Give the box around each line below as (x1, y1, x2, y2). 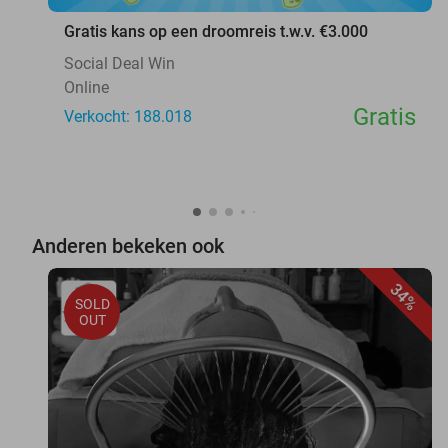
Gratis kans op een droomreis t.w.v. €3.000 (64, 21, 368, 41)
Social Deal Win (64, 53, 175, 73)
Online (64, 77, 109, 97)
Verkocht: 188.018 (64, 106, 192, 126)
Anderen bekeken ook (32, 233, 224, 258)
